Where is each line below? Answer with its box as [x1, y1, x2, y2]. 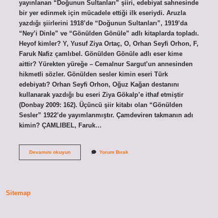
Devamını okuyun [29, 149, 71, 155]
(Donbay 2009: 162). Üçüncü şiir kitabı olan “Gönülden [18, 101, 182, 109]
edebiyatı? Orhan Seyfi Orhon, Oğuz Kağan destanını [18, 80, 179, 88]
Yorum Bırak [99, 149, 128, 155]
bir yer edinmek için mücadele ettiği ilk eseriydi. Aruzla [18, 9, 186, 17]
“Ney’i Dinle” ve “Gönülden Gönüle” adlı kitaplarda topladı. [18, 29, 199, 37]
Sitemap [6, 189, 31, 197]
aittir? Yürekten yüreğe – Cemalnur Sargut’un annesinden [18, 60, 193, 68]
